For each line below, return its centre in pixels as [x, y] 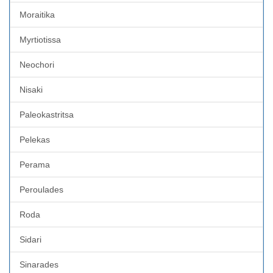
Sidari [30, 239]
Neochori [37, 64]
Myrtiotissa [40, 39]
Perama [35, 164]
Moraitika [37, 14]
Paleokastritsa [47, 114]
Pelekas [35, 139]
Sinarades [39, 264]
